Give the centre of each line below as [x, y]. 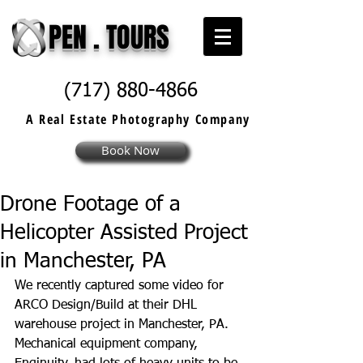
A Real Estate [69, 119]
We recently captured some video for [121, 286]
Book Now [130, 150]
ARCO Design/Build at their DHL [108, 305]
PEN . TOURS [109, 37]
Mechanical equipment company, [108, 344]
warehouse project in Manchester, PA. [124, 325]
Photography [152, 119]
